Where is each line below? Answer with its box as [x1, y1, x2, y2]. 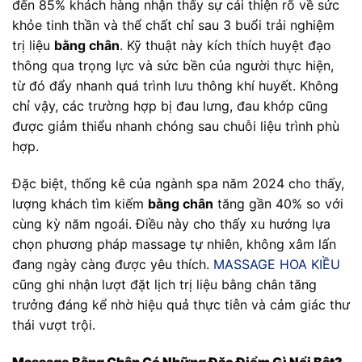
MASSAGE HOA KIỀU [213, 256, 340, 273]
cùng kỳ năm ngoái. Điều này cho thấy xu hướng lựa [12, 216, 330, 233]
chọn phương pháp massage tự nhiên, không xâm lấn [12, 236, 336, 253]
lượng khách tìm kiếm [12, 196, 148, 213]
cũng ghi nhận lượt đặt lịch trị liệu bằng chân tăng [12, 276, 317, 293]
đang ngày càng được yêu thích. [12, 256, 213, 273]
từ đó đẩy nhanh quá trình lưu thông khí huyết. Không [12, 78, 339, 95]
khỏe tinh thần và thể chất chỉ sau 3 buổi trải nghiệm [12, 17, 335, 34]
